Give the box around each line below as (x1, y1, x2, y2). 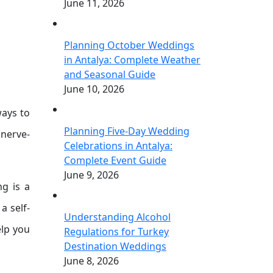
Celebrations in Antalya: (64, 139, 172, 152)
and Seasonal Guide (64, 68, 155, 81)
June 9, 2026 (64, 168, 119, 182)
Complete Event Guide (64, 154, 166, 167)
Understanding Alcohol (64, 210, 171, 224)
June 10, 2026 (64, 82, 124, 96)
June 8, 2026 (64, 254, 119, 268)
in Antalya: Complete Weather (64, 53, 200, 66)
